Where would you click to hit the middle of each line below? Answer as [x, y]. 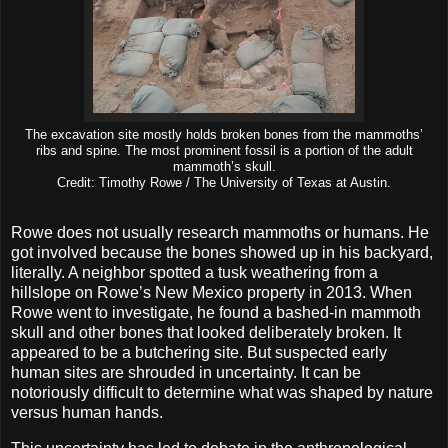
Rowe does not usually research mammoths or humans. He [220, 232]
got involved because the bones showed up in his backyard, [222, 252]
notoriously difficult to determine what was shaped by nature [222, 392]
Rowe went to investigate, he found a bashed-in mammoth [216, 312]
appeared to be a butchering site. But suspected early [199, 352]
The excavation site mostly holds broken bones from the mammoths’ [224, 134]
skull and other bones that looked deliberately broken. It [206, 332]
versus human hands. [87, 412]
